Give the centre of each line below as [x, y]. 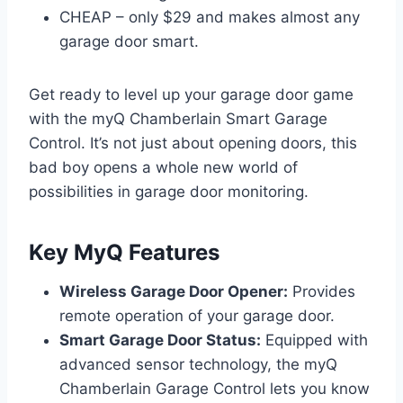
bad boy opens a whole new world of [163, 168]
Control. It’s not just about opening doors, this [193, 143]
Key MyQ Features [124, 253]
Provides [322, 292]
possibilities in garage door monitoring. [169, 192]
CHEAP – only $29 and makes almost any [210, 18]
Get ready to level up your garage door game [191, 95]
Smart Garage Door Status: [160, 340]
